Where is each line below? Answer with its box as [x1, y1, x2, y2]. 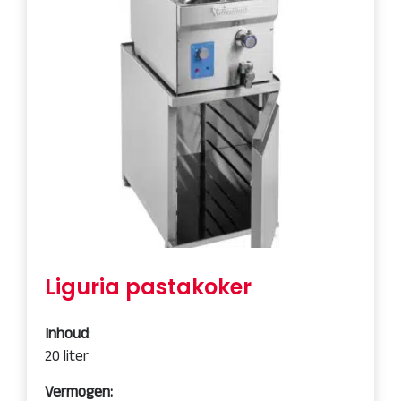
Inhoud [45, 325, 89, 341]
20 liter [45, 347, 89, 363]
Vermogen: [45, 383, 113, 399]
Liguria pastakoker [45, 272, 252, 302]
